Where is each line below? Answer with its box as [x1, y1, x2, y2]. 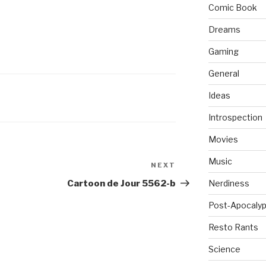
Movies [208, 134, 238, 145]
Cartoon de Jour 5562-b [67, 178, 176, 189]
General [208, 68, 239, 79]
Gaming [208, 46, 239, 57]
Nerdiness [208, 178, 249, 189]
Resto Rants [208, 222, 258, 233]
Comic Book [208, 2, 257, 13]
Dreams [208, 24, 240, 35]
